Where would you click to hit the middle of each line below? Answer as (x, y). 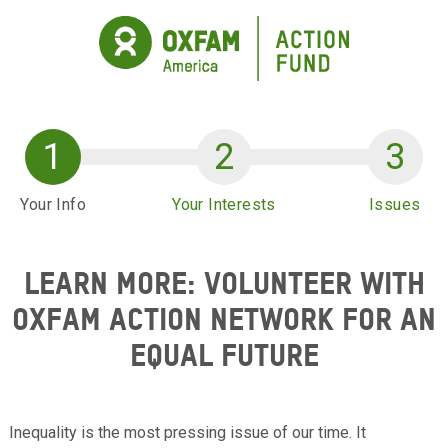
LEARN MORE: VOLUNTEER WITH (224, 282)
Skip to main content (104, 28)
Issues (395, 204)
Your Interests (224, 204)
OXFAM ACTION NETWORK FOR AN (224, 318)
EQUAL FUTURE (224, 354)
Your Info (53, 204)
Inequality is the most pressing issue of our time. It (188, 432)
